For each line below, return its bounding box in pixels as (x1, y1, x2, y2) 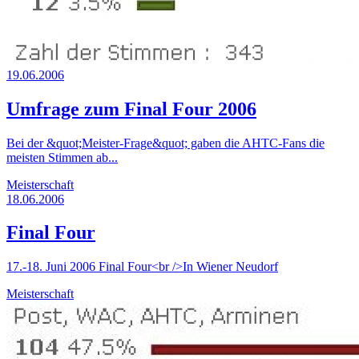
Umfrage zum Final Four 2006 (6, 98, 256, 119)
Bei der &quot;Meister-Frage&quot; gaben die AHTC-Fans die (6, 135, 325, 150)
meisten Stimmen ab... (6, 150, 118, 164)
